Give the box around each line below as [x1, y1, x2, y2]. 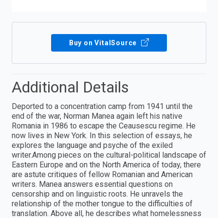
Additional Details [12, 77, 129, 96]
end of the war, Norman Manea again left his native [12, 111, 182, 121]
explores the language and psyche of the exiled [12, 140, 173, 150]
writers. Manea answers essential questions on [12, 179, 173, 189]
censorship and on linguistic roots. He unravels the [12, 189, 183, 199]
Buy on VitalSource [69, 38, 139, 47]
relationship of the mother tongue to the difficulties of [12, 199, 193, 208]
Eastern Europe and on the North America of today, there [12, 160, 201, 169]
